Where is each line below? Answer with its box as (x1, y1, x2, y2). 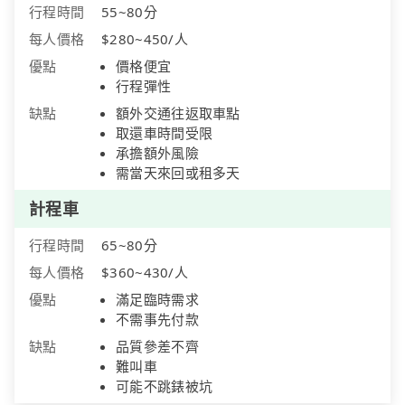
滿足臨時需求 (116, 290, 199, 309)
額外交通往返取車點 (116, 104, 240, 123)
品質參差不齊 (116, 337, 199, 356)
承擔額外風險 (116, 144, 199, 163)
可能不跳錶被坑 (116, 377, 213, 396)
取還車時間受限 (116, 124, 213, 143)
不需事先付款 (116, 310, 199, 329)
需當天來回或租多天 (116, 164, 240, 183)
